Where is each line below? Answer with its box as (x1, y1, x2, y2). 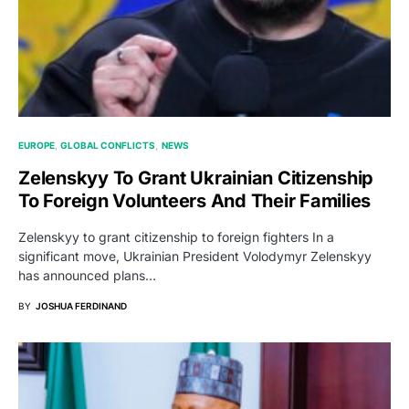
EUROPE (18, 139, 55, 151)
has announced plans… (18, 267, 156, 283)
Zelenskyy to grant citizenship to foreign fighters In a (18, 228, 334, 245)
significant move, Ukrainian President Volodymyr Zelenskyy (18, 247, 372, 264)
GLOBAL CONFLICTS (60, 139, 156, 151)
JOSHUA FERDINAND (36, 299, 127, 311)
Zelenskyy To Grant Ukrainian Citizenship (18, 166, 373, 189)
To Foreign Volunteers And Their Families (18, 189, 371, 212)
